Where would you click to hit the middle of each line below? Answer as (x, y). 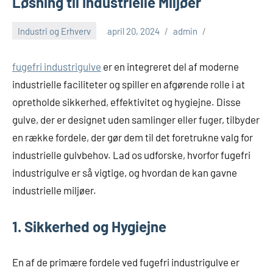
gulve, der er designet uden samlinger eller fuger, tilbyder (136, 120)
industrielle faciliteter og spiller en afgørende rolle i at (129, 84)
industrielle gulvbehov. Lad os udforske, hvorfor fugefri (131, 155)
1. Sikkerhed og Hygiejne (89, 227)
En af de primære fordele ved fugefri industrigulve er (126, 262)
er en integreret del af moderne (170, 67)
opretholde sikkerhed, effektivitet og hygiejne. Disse (126, 102)
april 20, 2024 (133, 31)
